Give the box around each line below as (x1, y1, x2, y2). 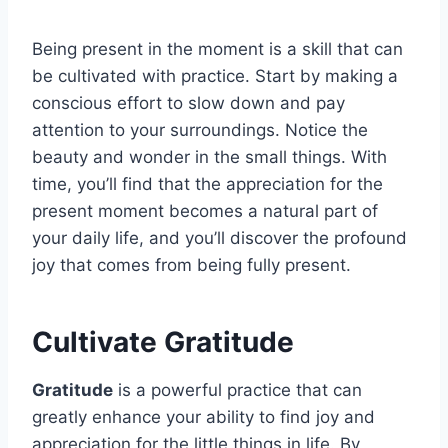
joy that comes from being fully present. (32, 254, 351, 275)
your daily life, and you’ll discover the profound (32, 227, 407, 248)
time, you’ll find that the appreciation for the (32, 173, 383, 194)
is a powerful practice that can (113, 379, 362, 400)
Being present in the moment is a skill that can (32, 38, 403, 59)
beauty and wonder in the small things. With (32, 146, 387, 167)
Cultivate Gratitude (32, 324, 294, 359)
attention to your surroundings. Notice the (32, 119, 368, 140)
